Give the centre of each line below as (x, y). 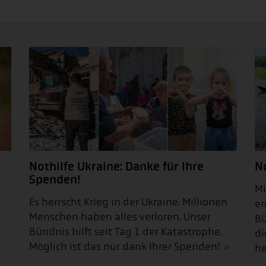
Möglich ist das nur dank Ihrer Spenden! (125, 247)
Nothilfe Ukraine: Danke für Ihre (116, 167)
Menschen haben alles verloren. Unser (120, 217)
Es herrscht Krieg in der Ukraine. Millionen (128, 202)
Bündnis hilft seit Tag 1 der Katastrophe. (126, 232)
